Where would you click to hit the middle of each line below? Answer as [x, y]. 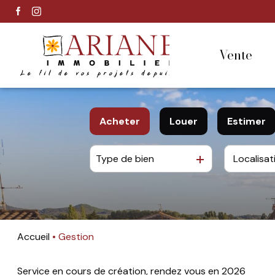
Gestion [76, 237]
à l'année [205, 158]
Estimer [246, 121]
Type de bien [125, 158]
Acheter [120, 121]
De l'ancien [139, 158]
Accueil [37, 237]
